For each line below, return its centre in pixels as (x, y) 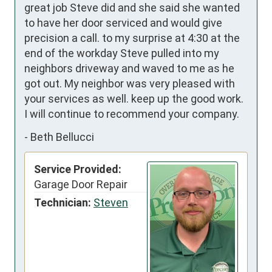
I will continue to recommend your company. (132, 114)
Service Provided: (78, 169)
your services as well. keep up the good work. (134, 99)
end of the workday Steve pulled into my (122, 53)
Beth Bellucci (62, 137)
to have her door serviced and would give (123, 23)
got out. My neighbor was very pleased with (130, 83)
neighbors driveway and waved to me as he (129, 68)
